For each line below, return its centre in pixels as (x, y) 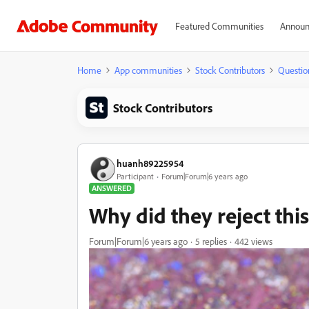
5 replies (211, 241)
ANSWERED (112, 188)
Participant (135, 176)
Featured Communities (219, 26)
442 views (253, 241)
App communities (148, 70)
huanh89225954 (150, 163)
